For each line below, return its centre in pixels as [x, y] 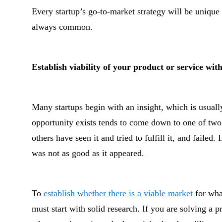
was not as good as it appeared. [88, 153]
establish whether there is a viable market [118, 193]
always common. [62, 27]
